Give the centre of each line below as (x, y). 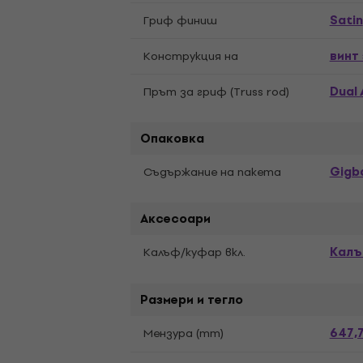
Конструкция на (191, 56)
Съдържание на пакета (213, 172)
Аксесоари (176, 219)
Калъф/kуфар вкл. (195, 252)
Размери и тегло (192, 300)
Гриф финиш (181, 21)
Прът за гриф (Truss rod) (217, 92)
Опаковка (173, 139)
